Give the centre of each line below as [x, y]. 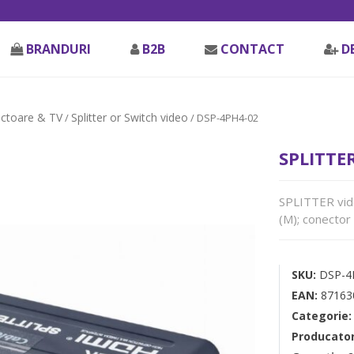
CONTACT [252, 49]
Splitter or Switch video [129, 117]
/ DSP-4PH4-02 [223, 118]
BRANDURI [58, 49]
